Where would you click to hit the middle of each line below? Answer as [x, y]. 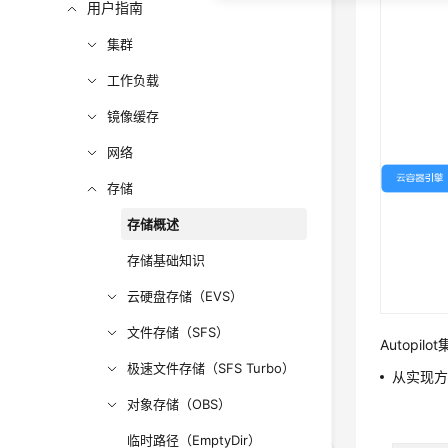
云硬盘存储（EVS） [185, 296]
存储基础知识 [166, 260]
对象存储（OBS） [179, 404]
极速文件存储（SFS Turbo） [211, 368]
